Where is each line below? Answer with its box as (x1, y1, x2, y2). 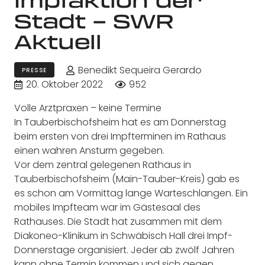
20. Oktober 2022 (26, 77, 104, 92)
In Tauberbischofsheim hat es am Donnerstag (14, 115, 226, 130)
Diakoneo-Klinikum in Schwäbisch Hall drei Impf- (14, 229, 232, 243)
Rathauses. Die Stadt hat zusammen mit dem (14, 215, 222, 229)
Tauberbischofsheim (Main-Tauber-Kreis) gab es (14, 172, 240, 186)
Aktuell (14, 27, 102, 55)
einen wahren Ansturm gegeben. (14, 144, 164, 158)
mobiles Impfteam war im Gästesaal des (14, 201, 201, 215)
